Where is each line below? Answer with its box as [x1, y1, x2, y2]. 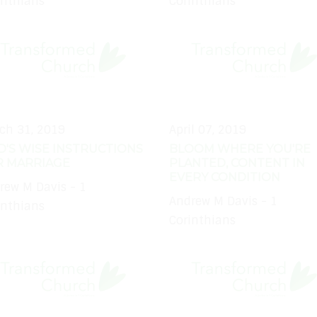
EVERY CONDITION [169, 170, 280, 184]
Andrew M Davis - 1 [169, 193, 277, 209]
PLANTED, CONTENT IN [169, 156, 305, 170]
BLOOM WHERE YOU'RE [169, 142, 311, 156]
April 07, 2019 [169, 122, 246, 137]
